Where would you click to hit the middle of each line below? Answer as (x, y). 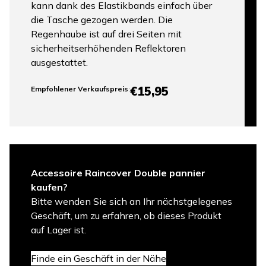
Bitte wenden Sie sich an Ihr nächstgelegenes (132, 202)
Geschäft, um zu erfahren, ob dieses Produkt (126, 216)
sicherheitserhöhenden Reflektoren (108, 48)
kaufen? (49, 187)
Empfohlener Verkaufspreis (80, 89)
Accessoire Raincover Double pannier (118, 173)
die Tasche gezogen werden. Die (102, 20)
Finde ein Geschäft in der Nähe (99, 259)
